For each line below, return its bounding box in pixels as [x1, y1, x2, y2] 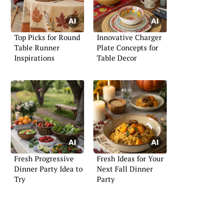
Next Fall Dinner [97, 163, 153, 174]
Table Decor [97, 53, 137, 63]
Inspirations [14, 53, 55, 63]
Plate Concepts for [97, 43, 158, 53]
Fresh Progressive [14, 153, 74, 163]
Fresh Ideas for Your [97, 153, 164, 163]
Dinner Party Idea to [14, 163, 83, 174]
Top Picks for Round [14, 32, 80, 43]
